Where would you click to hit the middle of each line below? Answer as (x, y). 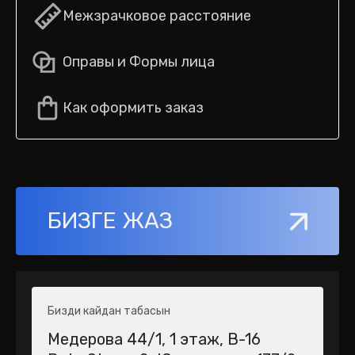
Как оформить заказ (133, 108)
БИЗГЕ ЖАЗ (110, 221)
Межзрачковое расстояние (157, 16)
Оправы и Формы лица (139, 62)
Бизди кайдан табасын (109, 311)
